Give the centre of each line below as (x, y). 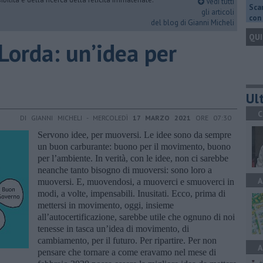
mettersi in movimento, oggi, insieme (106, 205)
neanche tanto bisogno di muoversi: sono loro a (125, 170)
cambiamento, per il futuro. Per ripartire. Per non (127, 240)
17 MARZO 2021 (162, 117)
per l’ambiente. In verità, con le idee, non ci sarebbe (133, 158)
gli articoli (218, 12)
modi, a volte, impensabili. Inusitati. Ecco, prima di (131, 193)
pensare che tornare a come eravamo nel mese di (127, 252)
